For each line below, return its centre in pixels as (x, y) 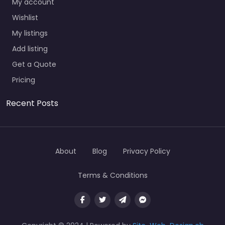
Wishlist (25, 17)
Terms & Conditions (113, 176)
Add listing (30, 48)
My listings (30, 33)
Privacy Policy (146, 151)
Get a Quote (34, 64)
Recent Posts (32, 103)
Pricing (24, 80)
